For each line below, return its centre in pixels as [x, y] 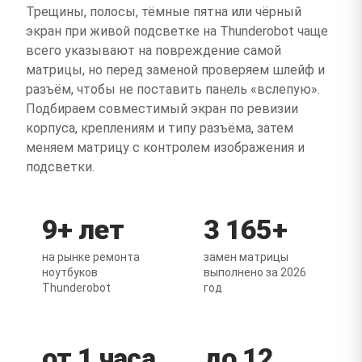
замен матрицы [246, 257]
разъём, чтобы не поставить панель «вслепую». [173, 89]
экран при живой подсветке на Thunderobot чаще [177, 31]
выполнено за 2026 [255, 272]
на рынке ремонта [91, 257]
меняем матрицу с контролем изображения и [165, 147]
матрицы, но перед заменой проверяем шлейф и [175, 69]
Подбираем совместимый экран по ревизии [162, 108]
